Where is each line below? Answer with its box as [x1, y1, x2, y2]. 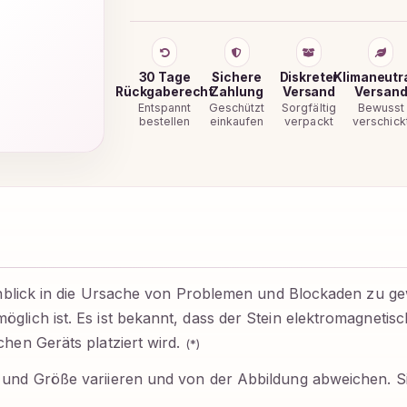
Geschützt [208, 100, 265, 114]
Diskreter [279, 69, 339, 84]
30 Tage [138, 69, 191, 84]
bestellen [138, 114, 191, 128]
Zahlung [210, 84, 263, 99]
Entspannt [137, 100, 192, 114]
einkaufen [209, 114, 264, 128]
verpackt [284, 114, 333, 128]
